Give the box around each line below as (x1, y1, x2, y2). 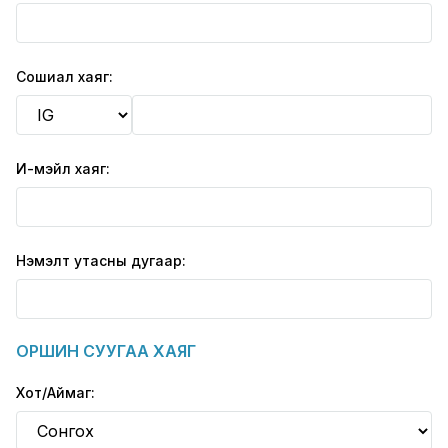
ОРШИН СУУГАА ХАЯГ (16, 341, 196, 362)
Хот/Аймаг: (16, 384, 95, 402)
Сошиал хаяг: (16, 68, 113, 86)
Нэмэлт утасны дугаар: (16, 252, 186, 270)
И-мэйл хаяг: (16, 160, 110, 178)
